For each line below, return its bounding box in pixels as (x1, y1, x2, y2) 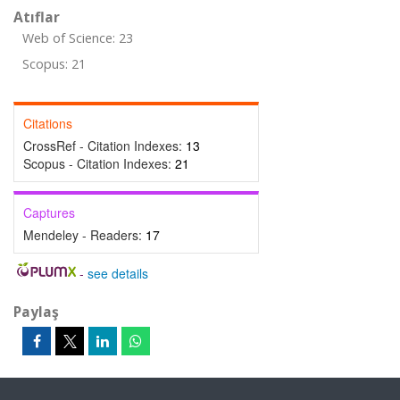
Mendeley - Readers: (23, 226, 146, 244)
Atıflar (13, 7, 60, 27)
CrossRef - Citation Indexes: (23, 137, 186, 154)
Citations (23, 114, 72, 132)
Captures (23, 204, 75, 221)
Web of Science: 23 (22, 29, 133, 46)
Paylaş (13, 302, 59, 321)
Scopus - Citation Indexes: (23, 154, 175, 172)
